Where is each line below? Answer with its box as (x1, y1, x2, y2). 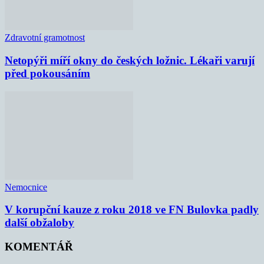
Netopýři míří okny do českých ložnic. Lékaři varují (5, 54, 255, 67)
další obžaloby (5, 216, 74, 229)
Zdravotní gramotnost (5, 32, 85, 43)
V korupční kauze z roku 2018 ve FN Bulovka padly (5, 203, 259, 216)
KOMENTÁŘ (5, 240, 73, 253)
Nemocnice (5, 181, 47, 192)
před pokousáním (5, 67, 90, 80)
